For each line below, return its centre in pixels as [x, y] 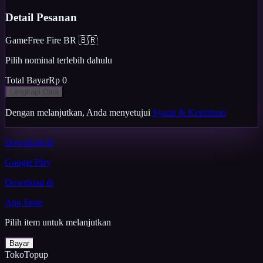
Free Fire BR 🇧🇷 [63, 40]
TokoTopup [26, 254]
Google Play [28, 162]
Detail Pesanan [41, 18]
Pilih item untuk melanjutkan [58, 222]
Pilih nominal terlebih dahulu [59, 60]
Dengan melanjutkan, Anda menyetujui [78, 112]
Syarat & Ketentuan [189, 112]
